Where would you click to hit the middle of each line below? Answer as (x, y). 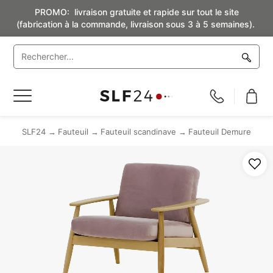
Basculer (33, 96)
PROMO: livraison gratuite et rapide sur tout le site (136, 12)
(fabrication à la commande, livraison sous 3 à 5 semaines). (136, 24)
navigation (36, 121)
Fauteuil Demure (220, 132)
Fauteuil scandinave (138, 132)
